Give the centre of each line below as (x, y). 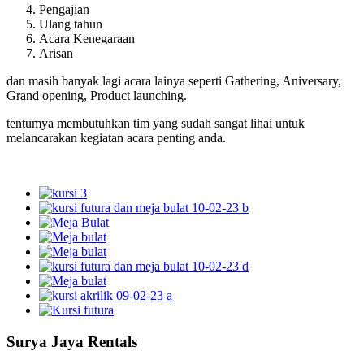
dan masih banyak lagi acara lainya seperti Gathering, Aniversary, (174, 80)
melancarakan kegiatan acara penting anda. (116, 137)
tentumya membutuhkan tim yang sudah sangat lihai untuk (156, 123)
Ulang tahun (71, 24)
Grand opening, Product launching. (98, 95)
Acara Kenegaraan (87, 38)
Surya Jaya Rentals (72, 341)
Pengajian (64, 9)
